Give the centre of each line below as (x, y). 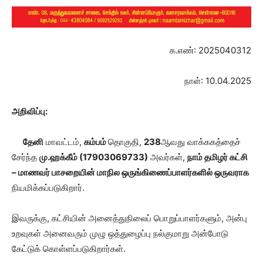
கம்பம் (96, 142)
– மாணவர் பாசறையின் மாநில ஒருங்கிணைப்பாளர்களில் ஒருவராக (130, 173)
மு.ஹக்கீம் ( (61, 157)
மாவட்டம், (64, 142)
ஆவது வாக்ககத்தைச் (201, 142)
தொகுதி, (126, 142)
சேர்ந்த (26, 157)
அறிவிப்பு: (30, 112)
